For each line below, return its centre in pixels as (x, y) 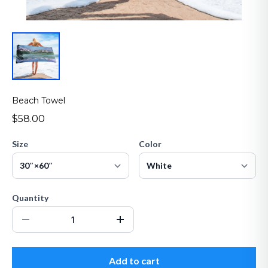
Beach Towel (39, 100)
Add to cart (134, 261)
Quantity (30, 198)
